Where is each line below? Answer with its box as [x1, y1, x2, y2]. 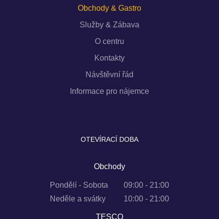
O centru [95, 37, 124, 45]
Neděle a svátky [50, 194, 106, 203]
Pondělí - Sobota [50, 180, 108, 189]
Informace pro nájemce [70, 87, 149, 95]
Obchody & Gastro [78, 3, 141, 12]
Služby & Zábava [80, 20, 139, 29]
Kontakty [94, 53, 125, 62]
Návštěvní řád [86, 70, 133, 79]
